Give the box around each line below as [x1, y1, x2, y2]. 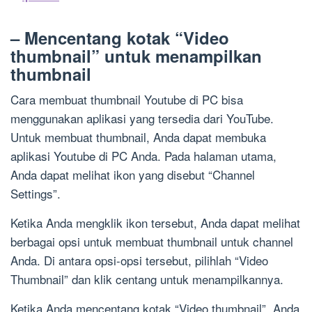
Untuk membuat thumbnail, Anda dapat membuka [10, 128, 266, 146]
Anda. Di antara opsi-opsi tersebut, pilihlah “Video [10, 251, 268, 270]
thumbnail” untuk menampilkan [10, 44, 262, 68]
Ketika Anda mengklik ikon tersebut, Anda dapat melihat [10, 214, 300, 232]
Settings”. [10, 185, 61, 203]
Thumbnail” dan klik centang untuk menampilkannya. [10, 270, 283, 288]
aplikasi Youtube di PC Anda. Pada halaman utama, [10, 147, 276, 165]
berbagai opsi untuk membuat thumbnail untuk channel [10, 233, 293, 251]
